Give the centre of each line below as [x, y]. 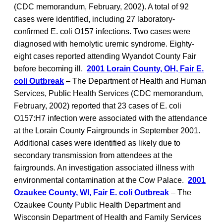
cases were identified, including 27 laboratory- [94, 19]
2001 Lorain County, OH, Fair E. [145, 68]
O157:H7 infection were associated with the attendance [111, 118]
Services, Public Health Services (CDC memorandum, [109, 93]
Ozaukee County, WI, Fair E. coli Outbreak [91, 192]
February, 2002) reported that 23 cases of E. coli [98, 106]
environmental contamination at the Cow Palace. [101, 180]
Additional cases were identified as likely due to [97, 143]
